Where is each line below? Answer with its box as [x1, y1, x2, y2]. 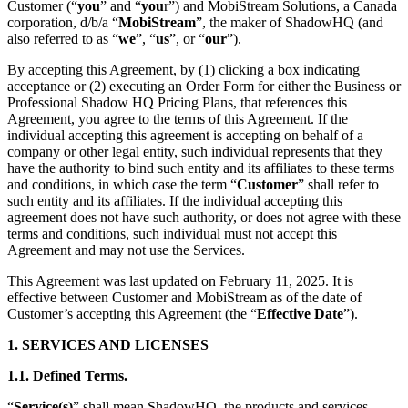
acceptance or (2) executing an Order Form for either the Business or [7, 77, 401, 94]
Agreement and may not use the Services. [7, 241, 245, 258]
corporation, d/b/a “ [7, 14, 118, 30]
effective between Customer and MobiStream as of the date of [7, 289, 362, 305]
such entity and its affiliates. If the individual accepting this [7, 192, 342, 209]
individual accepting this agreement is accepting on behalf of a [7, 127, 363, 143]
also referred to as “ [7, 30, 118, 46]
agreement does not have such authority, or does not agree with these [7, 209, 401, 225]
